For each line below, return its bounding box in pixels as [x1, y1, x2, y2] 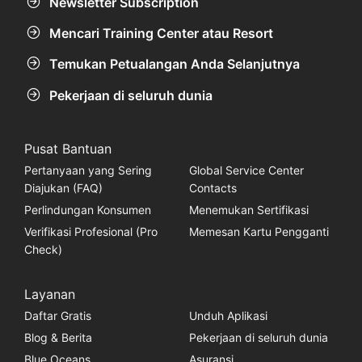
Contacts [188, 180, 237, 195]
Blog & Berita [23, 330, 92, 344]
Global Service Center [188, 162, 304, 177]
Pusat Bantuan [23, 140, 112, 157]
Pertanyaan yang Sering [23, 162, 152, 177]
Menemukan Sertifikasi [188, 202, 309, 217]
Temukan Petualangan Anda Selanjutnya [49, 56, 300, 73]
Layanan [23, 285, 75, 302]
